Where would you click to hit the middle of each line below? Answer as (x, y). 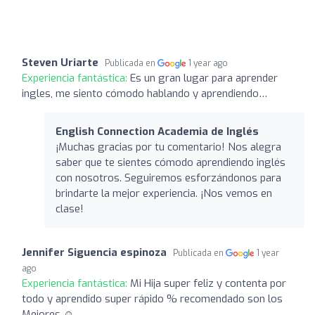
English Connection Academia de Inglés (157, 131)
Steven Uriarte (60, 62)
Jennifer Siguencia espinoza (94, 252)
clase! (70, 208)
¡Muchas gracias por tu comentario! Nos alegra (168, 147)
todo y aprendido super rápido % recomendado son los (152, 298)
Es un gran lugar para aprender (204, 78)
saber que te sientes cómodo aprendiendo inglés (171, 162)
